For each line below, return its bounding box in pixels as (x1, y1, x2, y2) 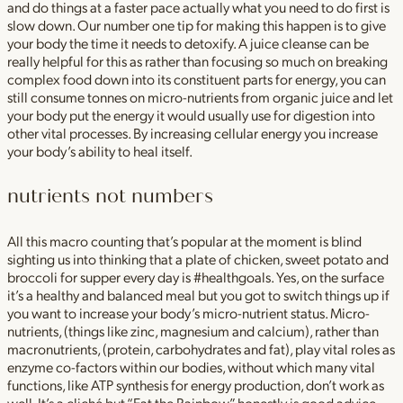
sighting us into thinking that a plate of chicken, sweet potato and (7, 248, 389, 268)
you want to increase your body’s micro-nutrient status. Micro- (7, 302, 370, 322)
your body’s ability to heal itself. (7, 141, 193, 161)
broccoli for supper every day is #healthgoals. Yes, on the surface (7, 266, 384, 286)
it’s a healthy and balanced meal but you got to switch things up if (7, 284, 390, 304)
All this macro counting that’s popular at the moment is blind (7, 230, 362, 250)
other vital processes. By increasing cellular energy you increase (7, 123, 378, 143)
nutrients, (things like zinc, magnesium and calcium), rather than (7, 320, 379, 340)
